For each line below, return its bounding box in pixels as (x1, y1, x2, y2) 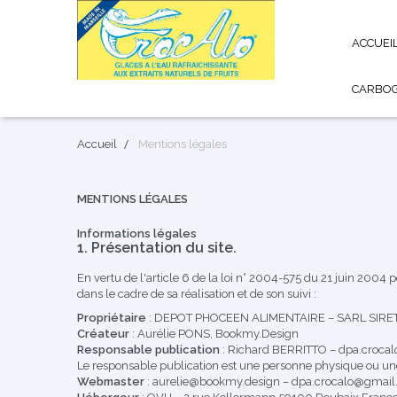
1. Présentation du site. (77, 239, 237, 256)
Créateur (77, 327, 129, 340)
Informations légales (77, 227, 197, 240)
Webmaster (77, 375, 144, 388)
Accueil (77, 137, 117, 151)
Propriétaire (77, 311, 146, 324)
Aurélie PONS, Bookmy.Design (137, 327, 299, 340)
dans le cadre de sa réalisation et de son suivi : (77, 287, 316, 300)
